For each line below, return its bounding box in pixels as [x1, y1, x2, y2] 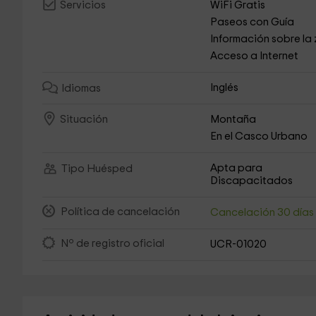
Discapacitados [210, 176, 293, 186]
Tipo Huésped [61, 164, 133, 175]
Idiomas [61, 83, 101, 95]
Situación [59, 114, 108, 126]
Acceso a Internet [210, 51, 299, 61]
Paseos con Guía [210, 17, 295, 28]
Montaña [210, 114, 257, 125]
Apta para [210, 163, 263, 174]
